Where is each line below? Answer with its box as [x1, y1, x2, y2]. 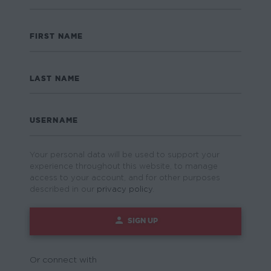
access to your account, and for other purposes [30, 174, 220, 182]
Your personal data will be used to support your [30, 151, 220, 159]
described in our [30, 185, 97, 194]
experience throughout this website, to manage [30, 162, 218, 171]
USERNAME [30, 116, 78, 125]
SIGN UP [127, 216, 158, 224]
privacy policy [97, 185, 152, 194]
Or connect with [30, 255, 97, 264]
